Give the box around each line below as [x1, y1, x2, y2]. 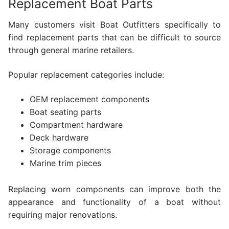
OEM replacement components [29, 94, 149, 104]
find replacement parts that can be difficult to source [8, 32, 221, 43]
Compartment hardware [29, 119, 123, 130]
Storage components [29, 145, 111, 155]
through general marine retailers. [8, 45, 134, 56]
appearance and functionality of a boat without [8, 196, 221, 207]
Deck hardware [29, 132, 88, 143]
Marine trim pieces [29, 157, 101, 168]
